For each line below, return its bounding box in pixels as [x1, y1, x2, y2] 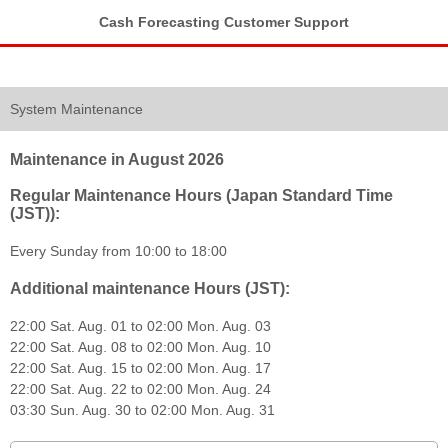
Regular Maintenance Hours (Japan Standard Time [10, 187, 393, 204]
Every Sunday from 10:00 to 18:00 [10, 243, 227, 259]
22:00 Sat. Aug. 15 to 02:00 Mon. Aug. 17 [10, 360, 271, 376]
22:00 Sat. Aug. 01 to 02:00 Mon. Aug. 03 [10, 318, 271, 334]
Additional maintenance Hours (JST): [10, 280, 290, 297]
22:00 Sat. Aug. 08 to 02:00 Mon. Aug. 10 [10, 339, 271, 355]
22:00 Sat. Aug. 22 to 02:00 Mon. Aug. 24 [10, 381, 271, 397]
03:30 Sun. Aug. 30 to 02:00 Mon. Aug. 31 [10, 402, 275, 418]
